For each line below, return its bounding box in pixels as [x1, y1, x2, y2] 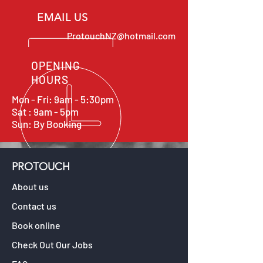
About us [12, 181, 49, 192]
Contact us [12, 200, 56, 211]
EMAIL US [37, 11, 89, 24]
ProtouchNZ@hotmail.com [67, 30, 176, 41]
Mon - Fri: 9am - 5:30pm [12, 93, 114, 105]
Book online [12, 220, 60, 231]
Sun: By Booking [12, 118, 82, 130]
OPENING [31, 59, 80, 72]
